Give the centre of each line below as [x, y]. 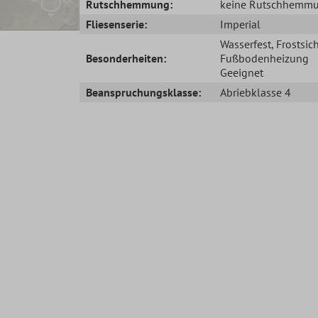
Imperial [240, 24]
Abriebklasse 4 [255, 92]
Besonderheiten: [126, 58]
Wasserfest [245, 44]
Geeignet [241, 72]
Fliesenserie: [117, 24]
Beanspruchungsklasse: [144, 92]
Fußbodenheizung [264, 58]
